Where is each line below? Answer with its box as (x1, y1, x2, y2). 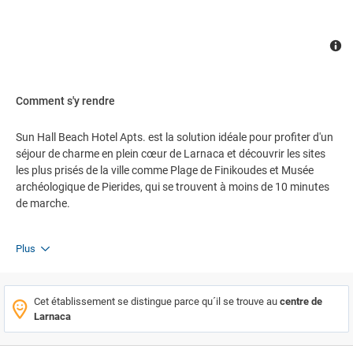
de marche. (16, 197, 70, 210)
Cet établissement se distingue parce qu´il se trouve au (34, 295, 280, 307)
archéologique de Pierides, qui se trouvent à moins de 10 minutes (16, 180, 329, 193)
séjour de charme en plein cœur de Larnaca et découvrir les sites (16, 147, 325, 160)
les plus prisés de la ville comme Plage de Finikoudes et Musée (16, 164, 314, 176)
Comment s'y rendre (16, 95, 115, 107)
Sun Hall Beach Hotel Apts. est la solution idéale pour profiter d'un (16, 131, 333, 143)
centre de (280, 295, 322, 307)
